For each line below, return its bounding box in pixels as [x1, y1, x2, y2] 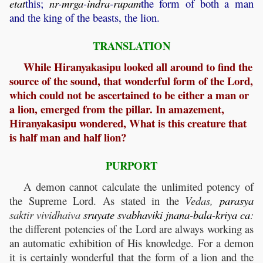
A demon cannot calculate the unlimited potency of [23, 179, 254, 194]
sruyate [83, 207, 114, 222]
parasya [220, 193, 254, 208]
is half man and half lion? [9, 129, 126, 146]
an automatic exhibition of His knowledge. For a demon [9, 235, 254, 251]
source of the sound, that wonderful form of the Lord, [9, 73, 253, 89]
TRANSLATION [93, 38, 170, 54]
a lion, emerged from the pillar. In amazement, [9, 101, 224, 117]
